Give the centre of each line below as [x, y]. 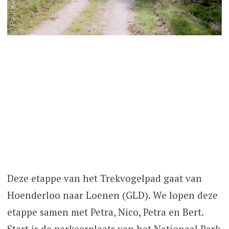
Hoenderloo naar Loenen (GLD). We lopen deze [112, 195]
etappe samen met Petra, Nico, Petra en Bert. [105, 212]
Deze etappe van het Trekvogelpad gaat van [104, 178]
